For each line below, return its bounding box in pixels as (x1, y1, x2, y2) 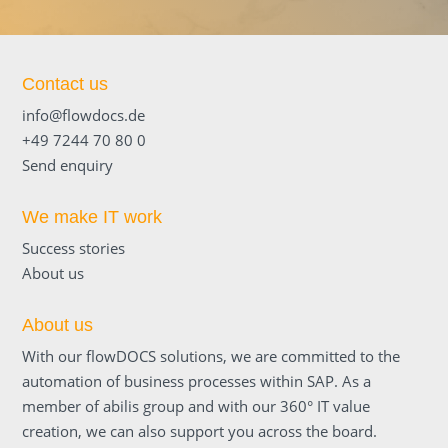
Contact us (22, 73, 109, 94)
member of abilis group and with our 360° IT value (22, 395, 371, 416)
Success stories (22, 237, 126, 258)
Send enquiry (22, 154, 114, 175)
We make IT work (22, 206, 163, 227)
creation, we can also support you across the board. (22, 420, 378, 441)
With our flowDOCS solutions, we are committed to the (22, 345, 401, 366)
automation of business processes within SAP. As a (22, 370, 372, 391)
